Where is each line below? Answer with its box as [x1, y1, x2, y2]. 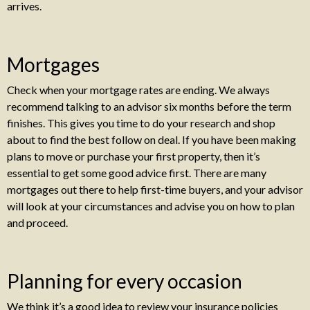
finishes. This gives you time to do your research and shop [7, 116, 275, 129]
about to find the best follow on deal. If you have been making [7, 133, 296, 146]
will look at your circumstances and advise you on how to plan [7, 199, 295, 212]
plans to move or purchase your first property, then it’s [7, 149, 260, 163]
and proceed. [7, 216, 68, 229]
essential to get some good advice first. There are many [7, 166, 266, 179]
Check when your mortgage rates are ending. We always [7, 83, 270, 96]
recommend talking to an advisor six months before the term [7, 100, 291, 113]
